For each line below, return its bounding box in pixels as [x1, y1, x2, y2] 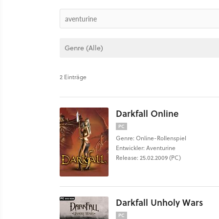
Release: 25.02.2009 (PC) [116, 153, 181, 162]
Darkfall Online [116, 107, 178, 120]
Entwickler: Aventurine [116, 144, 175, 152]
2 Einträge [60, 73, 87, 81]
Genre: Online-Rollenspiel [116, 134, 186, 142]
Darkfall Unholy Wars [116, 196, 203, 209]
